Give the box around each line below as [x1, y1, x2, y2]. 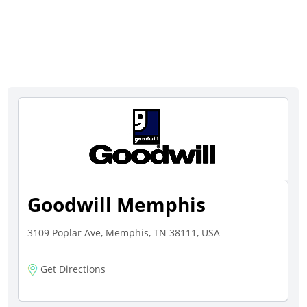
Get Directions [38, 262, 106, 275]
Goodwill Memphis [27, 191, 206, 217]
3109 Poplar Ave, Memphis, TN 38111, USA [27, 226, 221, 239]
